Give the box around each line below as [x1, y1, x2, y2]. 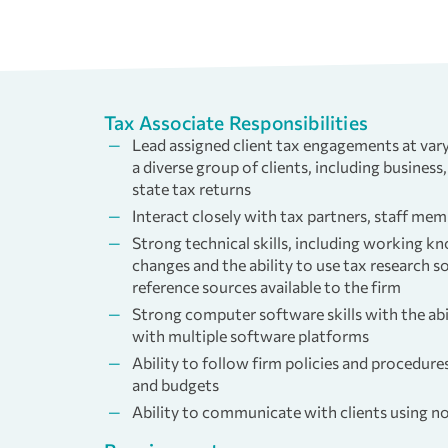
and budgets [132, 375, 219, 395]
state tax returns [132, 179, 251, 199]
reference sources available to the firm [132, 277, 401, 297]
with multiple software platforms [132, 326, 369, 346]
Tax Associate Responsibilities [104, 110, 368, 135]
